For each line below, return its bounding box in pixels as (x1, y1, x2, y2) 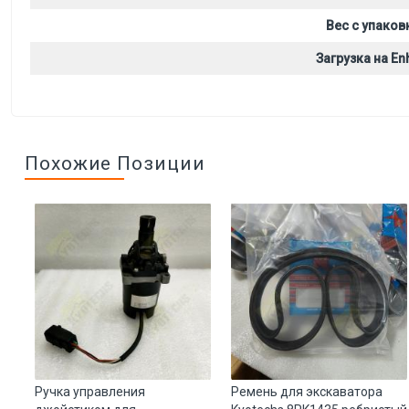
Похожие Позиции (25, 152, 205, 174)
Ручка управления (35, 384, 145, 399)
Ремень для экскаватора (231, 384, 383, 399)
